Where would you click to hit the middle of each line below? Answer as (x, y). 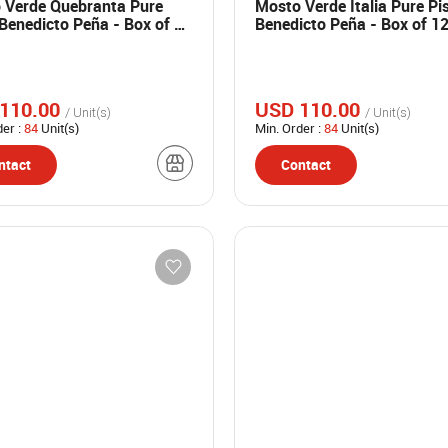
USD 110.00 (310, 109)
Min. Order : (289, 128)
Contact (306, 164)
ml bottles (291, 42)
